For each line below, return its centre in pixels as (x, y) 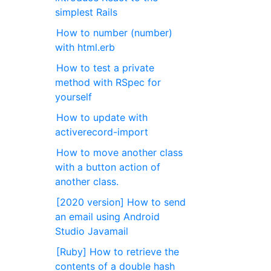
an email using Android (108, 216)
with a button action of (108, 167)
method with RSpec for (108, 82)
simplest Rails (87, 12)
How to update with (102, 117)
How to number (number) (115, 32)
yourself (74, 96)
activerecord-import (102, 132)
